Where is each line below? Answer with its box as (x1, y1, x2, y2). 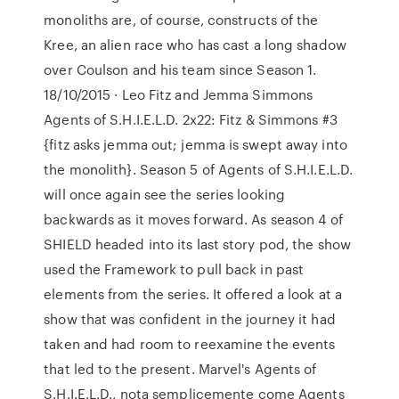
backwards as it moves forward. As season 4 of (44, 209, 343, 229)
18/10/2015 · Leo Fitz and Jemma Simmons (44, 85, 313, 104)
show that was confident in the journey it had (44, 309, 336, 329)
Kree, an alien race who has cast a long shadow (44, 35, 346, 54)
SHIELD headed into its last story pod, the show (44, 234, 351, 254)
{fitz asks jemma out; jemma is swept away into (44, 134, 347, 154)
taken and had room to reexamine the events (44, 334, 336, 354)
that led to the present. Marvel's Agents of (44, 359, 317, 379)
